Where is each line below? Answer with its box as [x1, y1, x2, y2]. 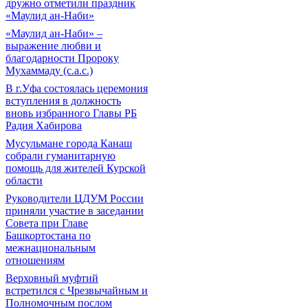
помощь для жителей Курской [5, 162, 146, 174]
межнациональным [5, 242, 96, 254]
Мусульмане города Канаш [5, 137, 132, 149]
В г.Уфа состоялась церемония [5, 82, 148, 94]
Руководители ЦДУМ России [5, 192, 144, 204]
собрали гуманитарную [5, 150, 115, 162]
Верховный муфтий [5, 272, 98, 284]
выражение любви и [5, 40, 101, 52]
